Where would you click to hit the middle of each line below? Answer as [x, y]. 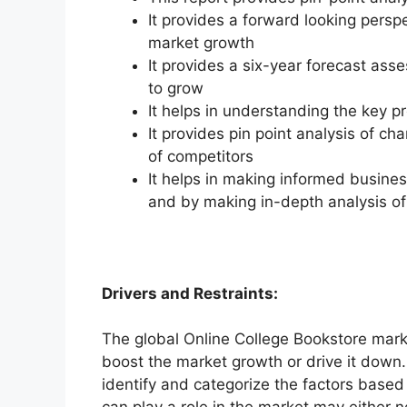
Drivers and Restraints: [190, 293]
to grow [176, 88]
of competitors [201, 156]
